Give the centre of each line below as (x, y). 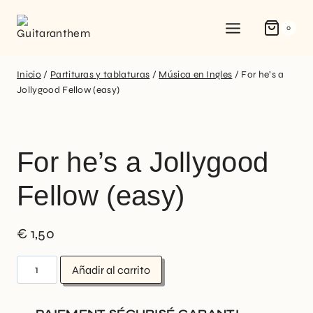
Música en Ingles (196, 74)
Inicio (29, 74)
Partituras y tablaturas (100, 74)
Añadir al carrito (111, 270)
